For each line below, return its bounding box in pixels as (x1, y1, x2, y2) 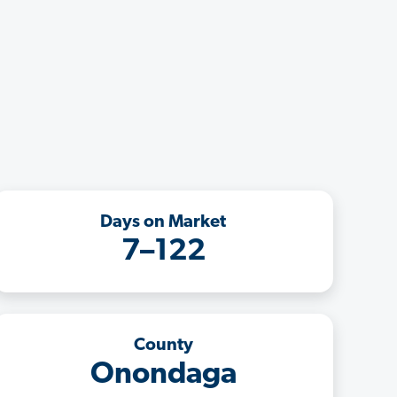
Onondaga (90, 359, 237, 391)
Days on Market (100, 213, 226, 231)
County (133, 336, 193, 354)
